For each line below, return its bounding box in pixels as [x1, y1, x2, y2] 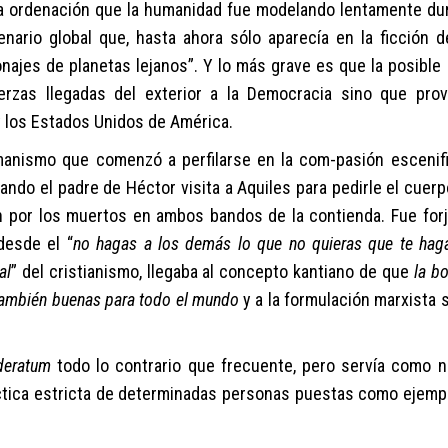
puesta [294, 383, 345, 404]
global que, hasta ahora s [42, 27, 239, 48]
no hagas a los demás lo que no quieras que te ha [72, 233, 436, 254]
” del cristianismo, [10, 261, 142, 282]
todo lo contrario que [56, 355, 215, 376]
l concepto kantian [210, 261, 346, 282]
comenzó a [89, 149, 176, 170]
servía [341, 355, 386, 376]
